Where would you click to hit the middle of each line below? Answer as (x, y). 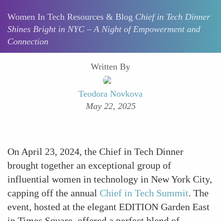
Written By (110, 67)
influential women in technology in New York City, (110, 179)
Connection (28, 42)
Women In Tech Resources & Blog (70, 17)
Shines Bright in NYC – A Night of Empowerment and (104, 29)
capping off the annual (54, 193)
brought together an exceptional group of (89, 165)
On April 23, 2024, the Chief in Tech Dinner (95, 151)
